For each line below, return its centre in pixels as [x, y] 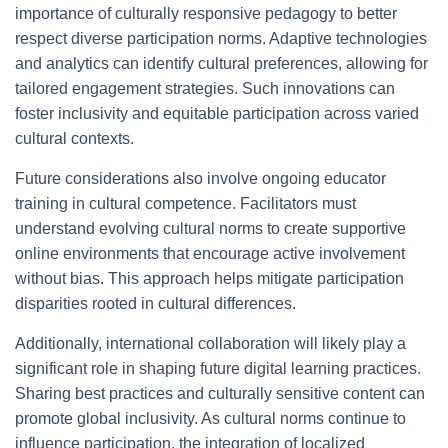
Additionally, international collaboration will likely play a [210, 343]
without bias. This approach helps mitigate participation [209, 278]
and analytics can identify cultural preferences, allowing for [221, 63]
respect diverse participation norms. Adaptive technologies [221, 38]
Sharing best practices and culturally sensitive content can [220, 393]
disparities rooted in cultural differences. [155, 303]
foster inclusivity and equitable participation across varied [217, 113]
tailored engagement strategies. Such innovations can [205, 88]
